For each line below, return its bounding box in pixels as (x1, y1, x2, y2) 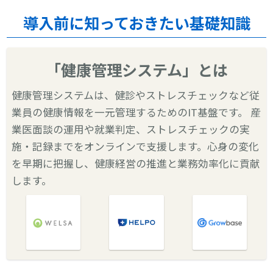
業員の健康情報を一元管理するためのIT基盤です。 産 (12, 105, 261, 120)
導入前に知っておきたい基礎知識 (23, 12, 250, 34)
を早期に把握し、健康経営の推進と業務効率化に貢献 (12, 156, 261, 171)
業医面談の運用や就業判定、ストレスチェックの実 (12, 122, 250, 137)
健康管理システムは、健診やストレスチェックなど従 (12, 88, 260, 103)
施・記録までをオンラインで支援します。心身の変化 (12, 139, 260, 154)
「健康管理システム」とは (45, 58, 228, 81)
